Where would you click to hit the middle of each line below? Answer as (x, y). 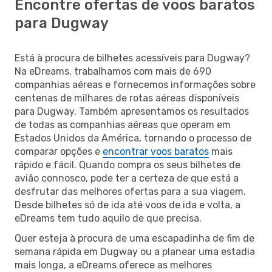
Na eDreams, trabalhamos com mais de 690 (113, 71)
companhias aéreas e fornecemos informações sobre (135, 84)
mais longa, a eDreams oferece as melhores (113, 265)
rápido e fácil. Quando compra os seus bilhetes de (127, 165)
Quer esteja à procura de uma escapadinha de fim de (134, 238)
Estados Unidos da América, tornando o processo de (133, 138)
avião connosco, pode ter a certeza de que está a (127, 178)
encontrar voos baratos (156, 151)
